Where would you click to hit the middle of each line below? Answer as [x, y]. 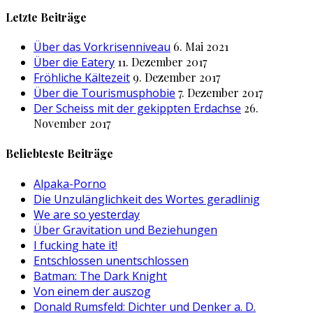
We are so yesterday [87, 214]
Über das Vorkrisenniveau [102, 47]
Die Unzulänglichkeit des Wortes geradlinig [147, 199]
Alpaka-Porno [70, 183]
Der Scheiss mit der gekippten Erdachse [137, 109]
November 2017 [72, 124]
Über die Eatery [74, 63]
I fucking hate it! [75, 245]
